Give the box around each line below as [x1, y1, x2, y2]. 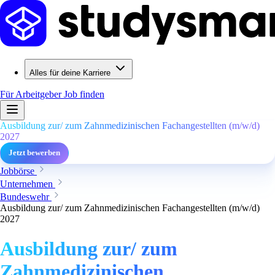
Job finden [64, 89, 104, 99]
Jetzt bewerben [9, 149, 60, 157]
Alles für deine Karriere [29, 68, 110, 77]
